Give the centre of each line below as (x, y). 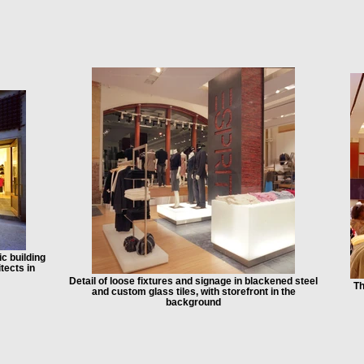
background (193, 302)
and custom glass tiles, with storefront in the (193, 291)
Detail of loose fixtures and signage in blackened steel (193, 281)
